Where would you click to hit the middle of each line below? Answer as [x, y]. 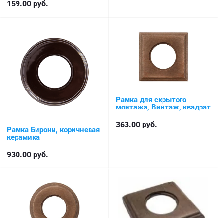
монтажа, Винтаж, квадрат [163, 107]
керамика [23, 137]
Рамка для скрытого [151, 100]
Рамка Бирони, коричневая [53, 130]
